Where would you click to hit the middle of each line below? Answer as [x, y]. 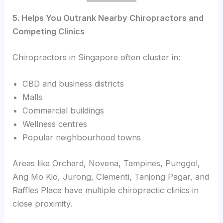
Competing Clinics [49, 32]
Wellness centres [55, 124]
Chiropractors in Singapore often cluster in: [97, 57]
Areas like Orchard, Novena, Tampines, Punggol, [107, 163]
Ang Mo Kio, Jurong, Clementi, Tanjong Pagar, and [111, 176]
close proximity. [43, 203]
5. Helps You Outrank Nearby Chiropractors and [108, 18]
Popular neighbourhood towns [82, 138]
